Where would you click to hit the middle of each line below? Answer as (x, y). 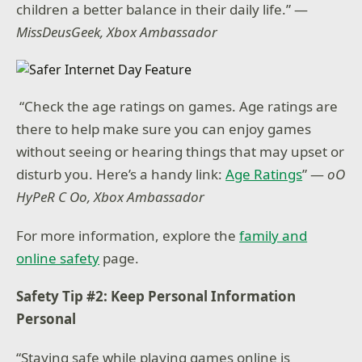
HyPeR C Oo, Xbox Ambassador (111, 197)
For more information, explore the (128, 235)
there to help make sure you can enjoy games (164, 129)
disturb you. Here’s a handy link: (121, 175)
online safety (58, 258)
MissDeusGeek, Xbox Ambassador (117, 32)
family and (274, 235)
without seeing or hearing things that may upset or (181, 152)
